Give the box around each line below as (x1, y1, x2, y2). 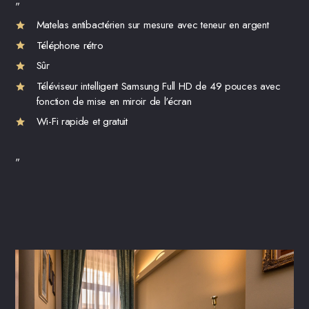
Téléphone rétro (36, 37, 103, 53)
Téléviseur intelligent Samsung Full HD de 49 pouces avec (36, 78, 281, 94)
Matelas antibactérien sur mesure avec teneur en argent (36, 17, 269, 33)
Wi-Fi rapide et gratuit (36, 114, 128, 130)
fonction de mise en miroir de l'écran (36, 93, 192, 109)
